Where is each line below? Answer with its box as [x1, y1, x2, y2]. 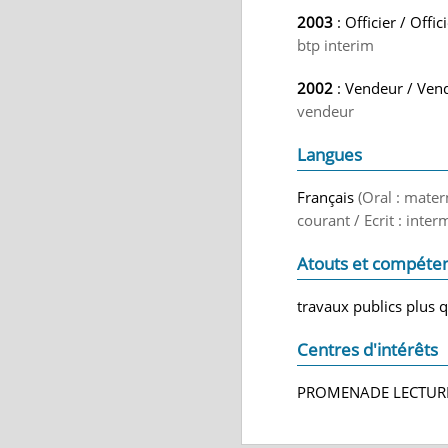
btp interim [297, 35, 374, 55]
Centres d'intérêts [297, 338, 438, 361]
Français [297, 187, 358, 207]
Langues [297, 143, 362, 166]
